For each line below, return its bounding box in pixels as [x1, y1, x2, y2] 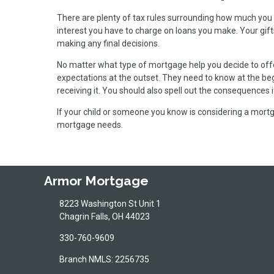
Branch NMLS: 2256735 [59, 254, 149, 264]
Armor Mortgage [44, 173, 149, 189]
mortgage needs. [57, 119, 123, 130]
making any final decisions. [57, 38, 160, 48]
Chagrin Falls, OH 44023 [59, 211, 150, 221]
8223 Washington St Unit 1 [59, 198, 161, 209]
